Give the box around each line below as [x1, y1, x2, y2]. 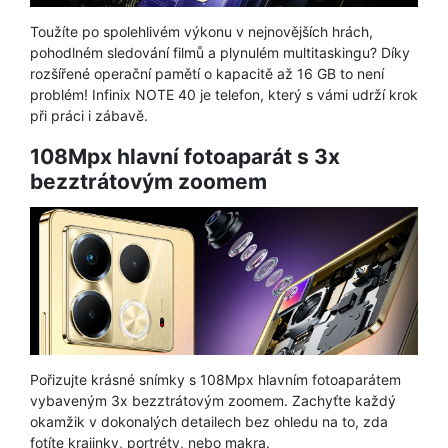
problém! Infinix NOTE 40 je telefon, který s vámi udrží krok [30, 86, 418, 104]
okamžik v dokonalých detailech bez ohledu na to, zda [30, 412, 388, 430]
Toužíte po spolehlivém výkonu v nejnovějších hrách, [30, 23, 373, 41]
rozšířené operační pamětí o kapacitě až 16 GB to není [30, 65, 384, 83]
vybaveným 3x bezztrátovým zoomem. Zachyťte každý [30, 391, 396, 409]
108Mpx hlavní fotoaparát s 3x [30, 144, 340, 170]
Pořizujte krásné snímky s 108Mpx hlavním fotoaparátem [30, 370, 401, 388]
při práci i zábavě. [30, 107, 148, 125]
